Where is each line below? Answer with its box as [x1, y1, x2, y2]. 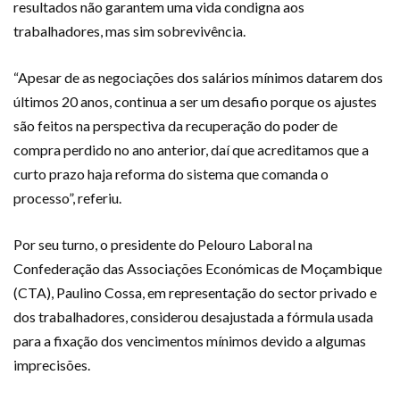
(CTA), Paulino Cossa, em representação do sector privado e [13, 283, 377, 301]
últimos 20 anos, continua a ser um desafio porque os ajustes [13, 92, 377, 110]
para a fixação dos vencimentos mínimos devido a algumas [13, 331, 366, 349]
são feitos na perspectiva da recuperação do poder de [13, 116, 337, 134]
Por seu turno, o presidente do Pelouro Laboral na [13, 235, 312, 253]
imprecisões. [13, 355, 90, 373]
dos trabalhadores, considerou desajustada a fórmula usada [13, 307, 373, 325]
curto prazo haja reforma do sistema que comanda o [13, 164, 329, 182]
